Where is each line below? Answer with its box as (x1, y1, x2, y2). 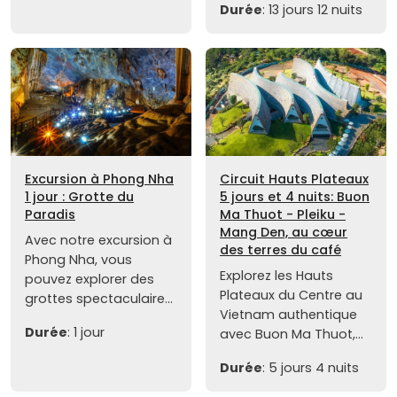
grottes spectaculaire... (25, 290, 173, 308)
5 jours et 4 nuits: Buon (220, 188, 370, 206)
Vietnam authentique (220, 306, 357, 324)
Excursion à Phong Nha (25, 170, 174, 189)
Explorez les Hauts (220, 267, 333, 285)
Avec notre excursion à (25, 231, 172, 250)
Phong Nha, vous (25, 251, 132, 269)
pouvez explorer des (25, 270, 154, 289)
